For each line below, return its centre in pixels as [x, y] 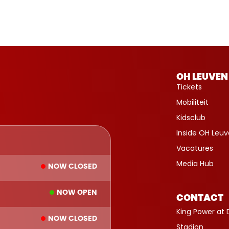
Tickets [189, 87]
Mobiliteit [192, 102]
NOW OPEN [77, 192]
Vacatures [194, 148]
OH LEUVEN [202, 77]
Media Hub [195, 163]
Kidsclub [191, 117]
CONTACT [200, 198]
